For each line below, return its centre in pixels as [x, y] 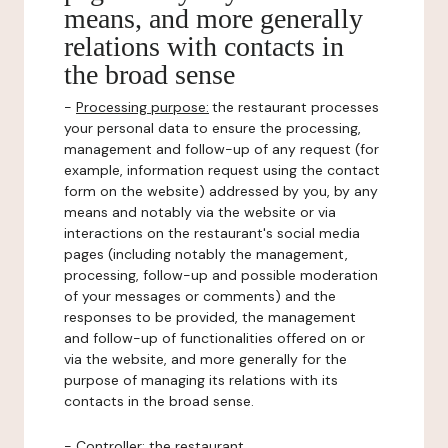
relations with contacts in [204, 46]
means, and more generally [213, 18]
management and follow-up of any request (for [221, 149]
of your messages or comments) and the [200, 296]
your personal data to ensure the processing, [212, 128]
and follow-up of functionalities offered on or [214, 338]
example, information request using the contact [222, 170]
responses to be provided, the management [210, 317]
